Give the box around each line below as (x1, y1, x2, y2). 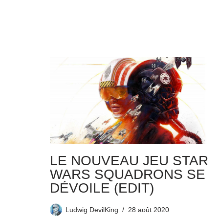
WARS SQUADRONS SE (50, 167, 205, 182)
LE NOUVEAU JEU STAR (50, 153, 208, 169)
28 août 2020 (128, 206, 169, 214)
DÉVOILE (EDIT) (50, 180, 154, 196)
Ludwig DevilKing (66, 206, 118, 214)
